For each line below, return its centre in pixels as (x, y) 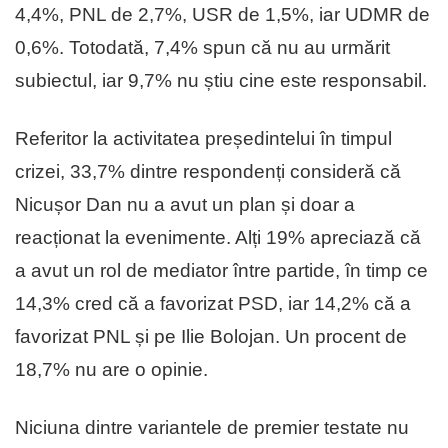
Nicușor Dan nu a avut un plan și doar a (185, 204)
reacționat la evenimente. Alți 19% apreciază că (218, 237)
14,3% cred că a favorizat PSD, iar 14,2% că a (213, 303)
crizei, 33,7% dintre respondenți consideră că (208, 171)
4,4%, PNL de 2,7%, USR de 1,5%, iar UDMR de (222, 14)
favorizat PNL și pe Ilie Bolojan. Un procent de (211, 336)
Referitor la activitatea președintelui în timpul (203, 138)
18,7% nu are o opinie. (111, 369)
